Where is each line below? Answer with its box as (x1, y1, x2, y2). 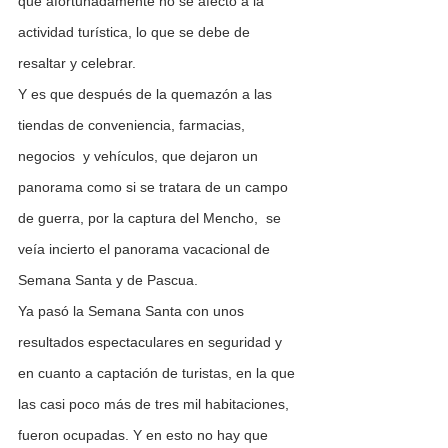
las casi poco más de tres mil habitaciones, (18, 396, 293, 413)
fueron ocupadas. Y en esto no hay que (18, 427, 272, 444)
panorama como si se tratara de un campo (18, 179, 292, 196)
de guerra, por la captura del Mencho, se (18, 210, 285, 227)
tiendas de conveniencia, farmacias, (18, 117, 249, 134)
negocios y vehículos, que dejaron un (18, 148, 262, 165)
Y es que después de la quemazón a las (18, 86, 276, 103)
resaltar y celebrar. (18, 55, 136, 72)
